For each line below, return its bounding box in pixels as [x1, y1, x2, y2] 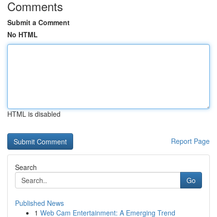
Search [15, 162, 37, 172]
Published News [15, 198, 64, 208]
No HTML [7, 30, 38, 39]
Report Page [171, 136, 210, 146]
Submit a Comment [7, 17, 70, 27]
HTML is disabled [7, 109, 61, 119]
